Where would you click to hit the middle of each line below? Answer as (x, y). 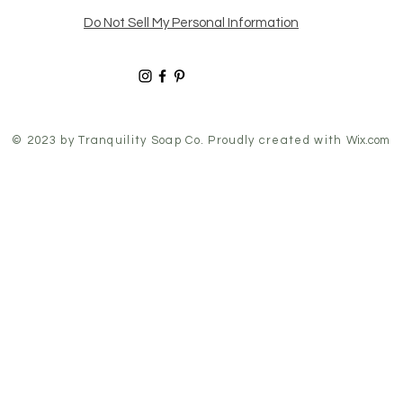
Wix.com (367, 140)
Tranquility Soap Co (139, 140)
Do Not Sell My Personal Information (191, 22)
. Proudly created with (273, 140)
